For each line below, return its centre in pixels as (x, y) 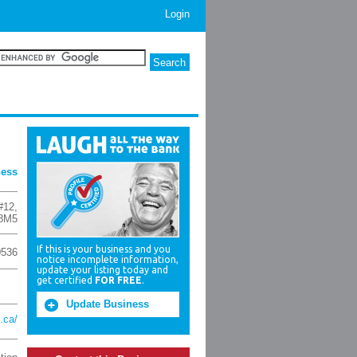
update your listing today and (102, 270)
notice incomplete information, (108, 259)
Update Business (108, 304)
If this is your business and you (104, 249)
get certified (66, 280)
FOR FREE (118, 280)
